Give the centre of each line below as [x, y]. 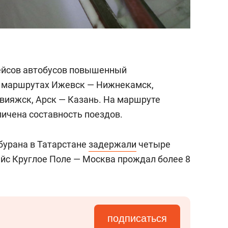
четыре [153, 144]
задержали [112, 144]
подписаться [137, 218]
